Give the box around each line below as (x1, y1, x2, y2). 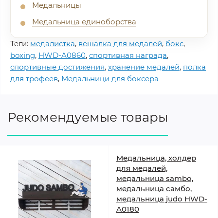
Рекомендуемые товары (7, 109, 168, 125)
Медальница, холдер (116, 153, 196, 163)
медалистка (30, 39, 75, 48)
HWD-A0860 (38, 51, 86, 60)
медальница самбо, (116, 184, 192, 193)
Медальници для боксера (61, 74, 159, 83)
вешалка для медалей (78, 39, 162, 48)
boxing (10, 51, 35, 60)
